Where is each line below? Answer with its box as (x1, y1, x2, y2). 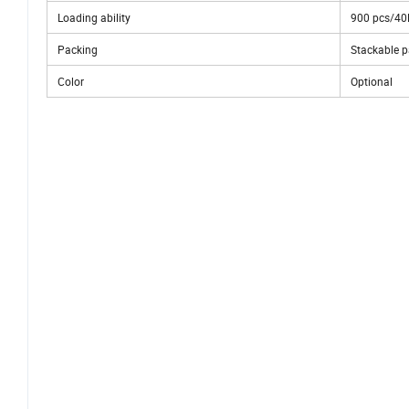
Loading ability (52, 10, 131, 26)
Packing (52, 42, 98, 58)
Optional (345, 74, 393, 89)
